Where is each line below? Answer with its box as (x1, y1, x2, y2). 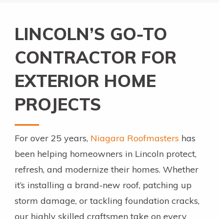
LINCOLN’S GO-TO (15, 23, 167, 45)
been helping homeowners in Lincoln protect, (15, 148, 197, 160)
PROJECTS (15, 93, 101, 115)
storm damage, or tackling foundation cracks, (15, 195, 199, 207)
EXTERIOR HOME (15, 70, 156, 92)
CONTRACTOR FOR (15, 46, 176, 68)
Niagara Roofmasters (90, 132, 179, 144)
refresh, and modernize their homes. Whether (15, 164, 198, 175)
